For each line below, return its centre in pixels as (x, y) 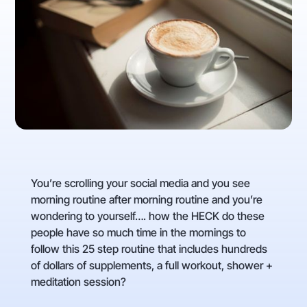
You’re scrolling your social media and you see (140, 183)
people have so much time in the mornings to (138, 233)
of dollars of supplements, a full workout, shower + (151, 266)
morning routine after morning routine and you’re (146, 200)
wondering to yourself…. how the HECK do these (147, 216)
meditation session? (78, 282)
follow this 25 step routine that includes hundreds (149, 249)
